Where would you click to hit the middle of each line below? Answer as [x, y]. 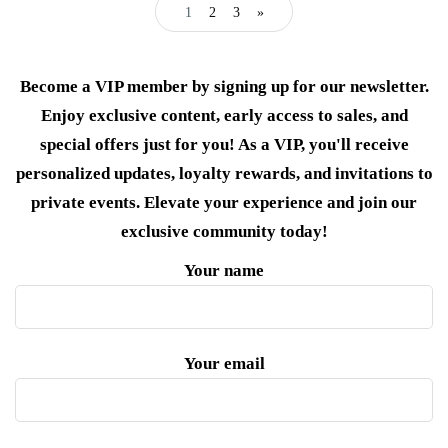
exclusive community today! [224, 232]
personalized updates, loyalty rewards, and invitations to [224, 174]
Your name [224, 271]
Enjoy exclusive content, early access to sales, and [224, 116]
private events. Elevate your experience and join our [224, 203]
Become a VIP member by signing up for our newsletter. [224, 87]
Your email [224, 364]
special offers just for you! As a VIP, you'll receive [224, 145]
